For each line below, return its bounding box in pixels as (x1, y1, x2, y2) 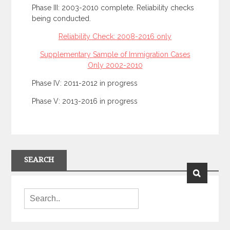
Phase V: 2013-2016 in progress (32, 97, 138, 105)
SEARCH (24, 155, 54, 164)
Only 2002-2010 (87, 61, 143, 69)
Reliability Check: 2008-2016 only (59, 32, 171, 41)
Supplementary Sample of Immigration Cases (40, 50, 190, 59)
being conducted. (32, 14, 91, 23)
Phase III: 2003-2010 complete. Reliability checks (32, 4, 195, 12)
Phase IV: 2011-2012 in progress (32, 79, 138, 87)
